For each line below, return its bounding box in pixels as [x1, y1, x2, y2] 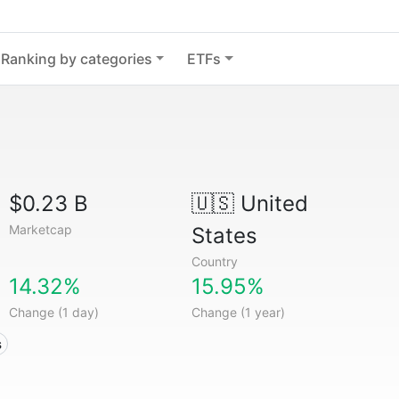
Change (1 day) [9, 305, 100, 320]
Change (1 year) [191, 305, 285, 320]
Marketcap [9, 222, 73, 237]
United [233, 191, 308, 216]
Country [191, 254, 238, 269]
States [191, 223, 257, 248]
